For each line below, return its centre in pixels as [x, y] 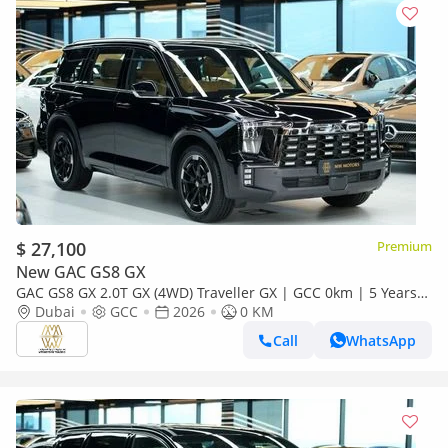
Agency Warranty [73, 311]
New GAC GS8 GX [81, 272]
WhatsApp [381, 340]
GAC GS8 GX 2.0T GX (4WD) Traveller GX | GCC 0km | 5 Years [216, 292]
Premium [404, 246]
